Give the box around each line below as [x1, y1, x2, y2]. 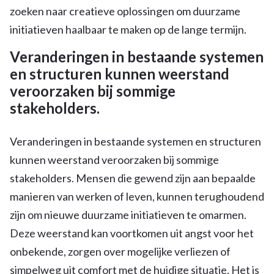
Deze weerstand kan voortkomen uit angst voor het [10, 226, 254, 240]
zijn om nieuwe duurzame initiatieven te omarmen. [10, 207, 246, 221]
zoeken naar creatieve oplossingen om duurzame [10, 4, 240, 18]
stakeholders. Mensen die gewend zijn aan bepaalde [10, 171, 256, 185]
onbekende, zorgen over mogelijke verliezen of [10, 244, 231, 258]
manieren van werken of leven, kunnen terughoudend [10, 189, 264, 203]
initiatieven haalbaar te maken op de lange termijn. [10, 22, 246, 36]
